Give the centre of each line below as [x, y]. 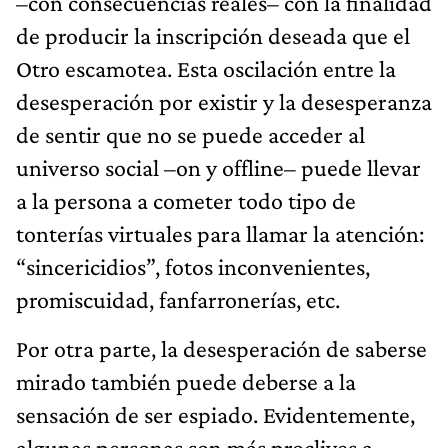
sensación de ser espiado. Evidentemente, [215, 414]
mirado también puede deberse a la [186, 381]
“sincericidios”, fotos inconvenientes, [193, 266]
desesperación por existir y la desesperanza [224, 101]
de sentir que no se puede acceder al [190, 134]
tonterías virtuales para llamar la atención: [220, 233]
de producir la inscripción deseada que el [213, 35]
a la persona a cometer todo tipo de [186, 200]
